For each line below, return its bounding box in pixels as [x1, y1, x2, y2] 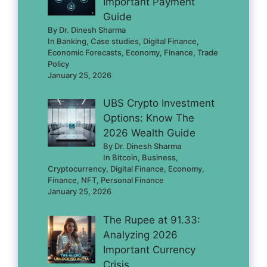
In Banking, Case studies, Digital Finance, [48, 36, 199, 46]
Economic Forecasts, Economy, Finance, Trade [48, 47, 218, 57]
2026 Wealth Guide [103, 127, 195, 139]
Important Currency [103, 243, 195, 256]
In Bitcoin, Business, [103, 153, 178, 162]
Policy [48, 58, 69, 69]
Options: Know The [103, 112, 194, 124]
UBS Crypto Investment [103, 97, 215, 109]
